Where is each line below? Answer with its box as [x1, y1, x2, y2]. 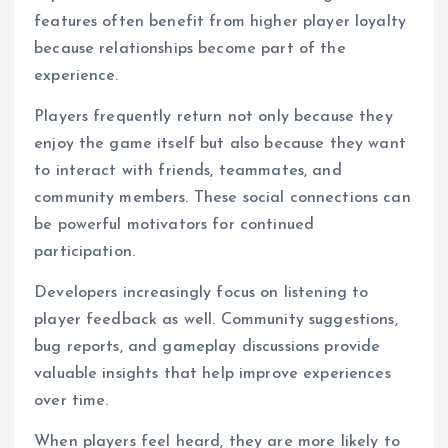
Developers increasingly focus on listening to [34, 285, 369, 302]
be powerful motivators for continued [34, 217, 315, 234]
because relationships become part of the [34, 41, 346, 58]
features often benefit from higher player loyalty [34, 14, 406, 31]
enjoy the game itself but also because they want [34, 136, 406, 153]
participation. [34, 244, 136, 261]
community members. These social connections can [34, 190, 411, 207]
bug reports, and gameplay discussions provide [34, 339, 381, 356]
